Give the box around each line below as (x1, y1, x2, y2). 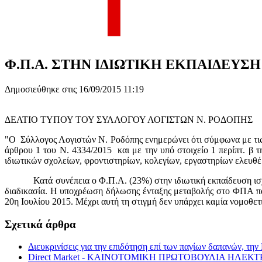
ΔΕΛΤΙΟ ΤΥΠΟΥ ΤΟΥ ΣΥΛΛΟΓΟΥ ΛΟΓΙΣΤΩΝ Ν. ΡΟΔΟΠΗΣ (5, 114, 253, 125)
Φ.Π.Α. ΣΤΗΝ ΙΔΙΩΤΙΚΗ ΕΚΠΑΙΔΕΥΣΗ (5, 56, 261, 72)
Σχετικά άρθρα (5, 218, 76, 230)
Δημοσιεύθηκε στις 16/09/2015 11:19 (5, 84, 144, 94)
